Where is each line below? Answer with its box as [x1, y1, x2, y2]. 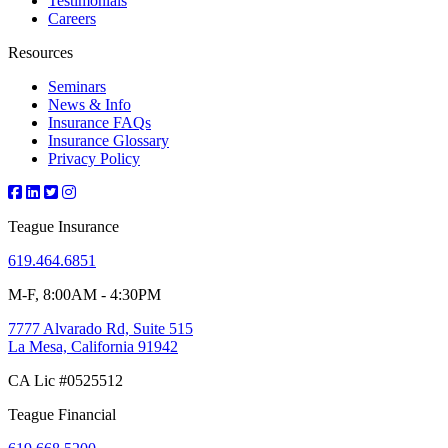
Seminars [48, 77, 106, 95]
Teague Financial [8, 405, 116, 423]
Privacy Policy [48, 149, 140, 167]
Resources [8, 43, 73, 61]
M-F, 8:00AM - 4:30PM [8, 285, 161, 303]
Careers [48, 9, 96, 27]
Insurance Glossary [48, 131, 169, 149]
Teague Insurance [8, 217, 119, 235]
